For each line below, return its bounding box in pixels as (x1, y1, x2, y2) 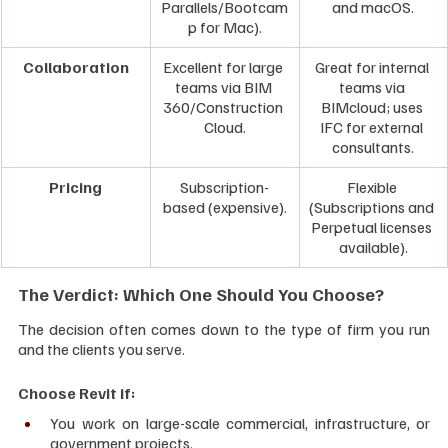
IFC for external (320, 117, 426, 138)
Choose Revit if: (18, 383, 135, 404)
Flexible (346, 177, 400, 198)
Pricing (49, 177, 102, 198)
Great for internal (314, 57, 432, 78)
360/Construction (163, 97, 286, 118)
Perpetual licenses (311, 217, 435, 238)
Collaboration (22, 57, 129, 78)
